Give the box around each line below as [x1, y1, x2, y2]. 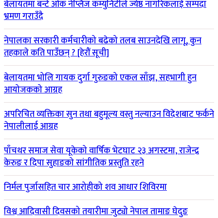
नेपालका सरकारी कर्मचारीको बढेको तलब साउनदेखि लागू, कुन [4, 34, 201, 49]
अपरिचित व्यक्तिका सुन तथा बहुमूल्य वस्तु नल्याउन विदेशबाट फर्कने [4, 107, 214, 122]
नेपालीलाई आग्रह [4, 119, 58, 134]
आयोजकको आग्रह [4, 82, 62, 97]
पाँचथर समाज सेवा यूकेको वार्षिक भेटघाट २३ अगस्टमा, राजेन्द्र [4, 143, 199, 158]
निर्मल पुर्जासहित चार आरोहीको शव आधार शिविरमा [4, 180, 167, 195]
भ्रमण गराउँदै [4, 9, 43, 24]
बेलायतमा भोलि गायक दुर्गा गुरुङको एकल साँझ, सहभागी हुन [4, 70, 197, 85]
